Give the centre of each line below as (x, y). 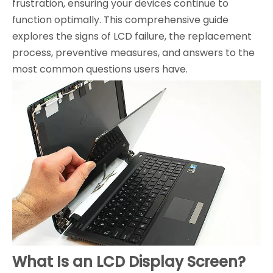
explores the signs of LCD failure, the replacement (132, 37)
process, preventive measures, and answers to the (133, 53)
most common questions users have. (100, 69)
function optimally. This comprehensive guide (120, 20)
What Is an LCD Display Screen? (129, 261)
